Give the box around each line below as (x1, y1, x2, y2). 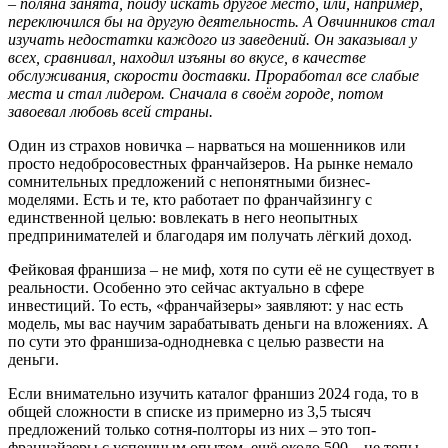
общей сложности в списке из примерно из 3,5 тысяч (8, 403, 371, 420)
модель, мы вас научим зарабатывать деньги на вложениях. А (8, 315, 429, 332)
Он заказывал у (314, 31, 417, 48)
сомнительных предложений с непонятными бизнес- (8, 173, 370, 190)
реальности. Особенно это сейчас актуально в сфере (8, 279, 364, 296)
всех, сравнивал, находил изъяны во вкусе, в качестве (8, 49, 366, 66)
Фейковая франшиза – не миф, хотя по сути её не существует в (8, 261, 435, 278)
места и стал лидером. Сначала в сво (8, 85, 264, 102)
